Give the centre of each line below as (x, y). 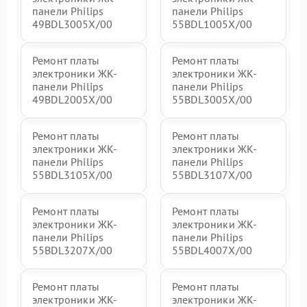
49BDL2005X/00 (72, 100)
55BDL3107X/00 (212, 175)
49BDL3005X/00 (72, 24)
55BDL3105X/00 (72, 175)
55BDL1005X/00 (212, 24)
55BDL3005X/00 (212, 100)
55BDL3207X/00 (72, 250)
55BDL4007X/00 (212, 250)
